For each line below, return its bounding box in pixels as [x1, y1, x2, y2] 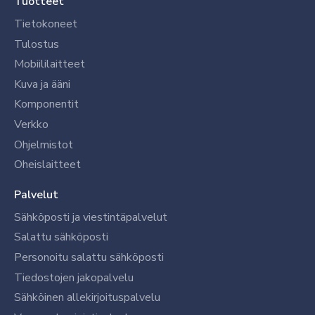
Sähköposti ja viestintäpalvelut [14, 209, 167, 225]
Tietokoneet [14, 16, 77, 32]
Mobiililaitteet [14, 56, 85, 72]
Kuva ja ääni [14, 76, 70, 92]
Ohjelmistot [14, 136, 73, 153]
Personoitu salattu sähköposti [14, 249, 164, 265]
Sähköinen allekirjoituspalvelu [14, 290, 160, 306]
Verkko [14, 116, 49, 132]
